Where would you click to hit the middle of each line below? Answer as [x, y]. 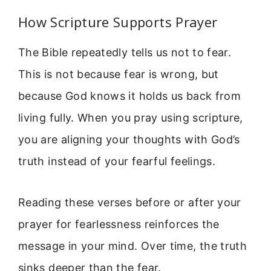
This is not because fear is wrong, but [119, 74]
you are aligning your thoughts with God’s [129, 139]
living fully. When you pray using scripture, [131, 117]
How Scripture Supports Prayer [118, 21]
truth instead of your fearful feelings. [117, 161]
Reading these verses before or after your [130, 203]
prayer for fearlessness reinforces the [119, 224]
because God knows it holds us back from [130, 96]
